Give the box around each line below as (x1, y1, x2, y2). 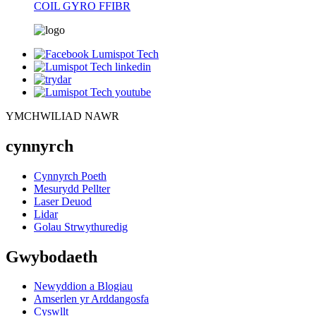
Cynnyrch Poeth (34, 169, 107, 182)
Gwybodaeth (6, 247, 97, 266)
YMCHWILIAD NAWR (6, 109, 119, 122)
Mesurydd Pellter (34, 182, 110, 195)
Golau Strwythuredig (34, 220, 128, 233)
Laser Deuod (34, 195, 92, 207)
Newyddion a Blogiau (34, 280, 133, 293)
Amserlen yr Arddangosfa (34, 293, 149, 305)
